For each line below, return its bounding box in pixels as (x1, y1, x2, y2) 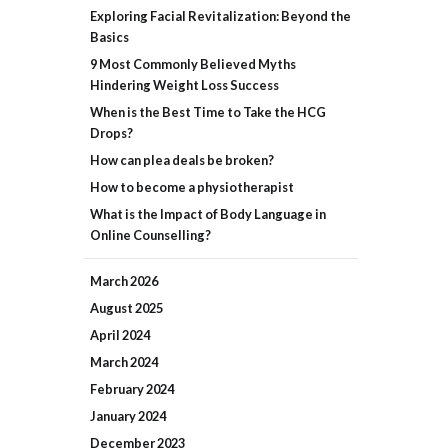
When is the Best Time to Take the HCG (90, 103, 326, 120)
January (90, 407, 138, 424)
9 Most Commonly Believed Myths (90, 55, 296, 72)
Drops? (90, 124, 133, 141)
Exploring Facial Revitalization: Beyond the (90, 7, 351, 24)
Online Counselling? (90, 226, 211, 243)
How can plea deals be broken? (90, 151, 274, 168)
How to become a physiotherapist (90, 178, 294, 195)
